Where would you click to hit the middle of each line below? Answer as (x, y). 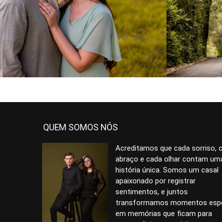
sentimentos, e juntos (152, 192)
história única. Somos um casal (167, 170)
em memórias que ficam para (164, 214)
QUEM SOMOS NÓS (81, 127)
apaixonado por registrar (156, 181)
